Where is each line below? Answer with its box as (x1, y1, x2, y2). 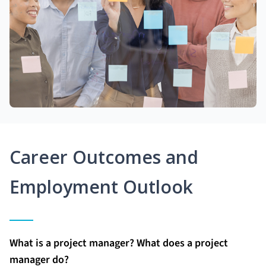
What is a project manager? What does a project (9, 235, 228, 251)
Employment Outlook (9, 174, 193, 199)
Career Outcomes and (9, 144, 198, 169)
